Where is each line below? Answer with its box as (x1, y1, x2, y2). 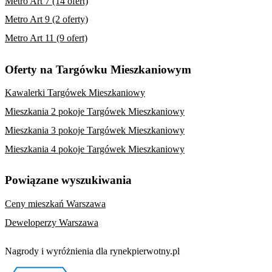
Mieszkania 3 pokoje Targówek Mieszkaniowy (5, 125, 185, 136)
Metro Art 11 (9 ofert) (5, 33, 87, 44)
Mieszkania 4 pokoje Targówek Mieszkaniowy (5, 143, 185, 154)
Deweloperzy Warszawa (5, 217, 98, 228)
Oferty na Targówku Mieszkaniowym (5, 63, 191, 76)
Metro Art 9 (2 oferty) (5, 14, 88, 25)
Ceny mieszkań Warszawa (5, 199, 106, 209)
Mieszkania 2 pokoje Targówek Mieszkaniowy (5, 106, 185, 117)
